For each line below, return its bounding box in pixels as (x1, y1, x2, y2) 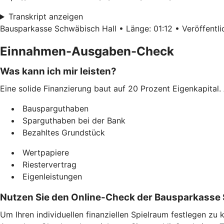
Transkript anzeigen (8, 11, 83, 22)
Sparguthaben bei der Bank (20, 115, 125, 126)
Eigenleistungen (20, 171, 82, 182)
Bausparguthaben (20, 103, 88, 114)
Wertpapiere (20, 147, 69, 158)
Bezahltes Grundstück (20, 127, 105, 138)
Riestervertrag (20, 159, 76, 170)
